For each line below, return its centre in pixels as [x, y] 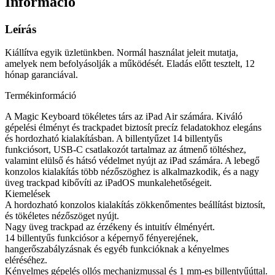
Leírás [21, 29]
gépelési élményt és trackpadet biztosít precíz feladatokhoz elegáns [133, 128]
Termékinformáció [41, 96]
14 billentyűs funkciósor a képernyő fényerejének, [102, 238]
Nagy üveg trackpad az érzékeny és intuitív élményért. [110, 227]
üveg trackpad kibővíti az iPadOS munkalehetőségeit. [108, 183]
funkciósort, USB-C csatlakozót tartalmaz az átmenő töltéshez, [126, 150]
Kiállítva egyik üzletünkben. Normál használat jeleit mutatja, [122, 53]
